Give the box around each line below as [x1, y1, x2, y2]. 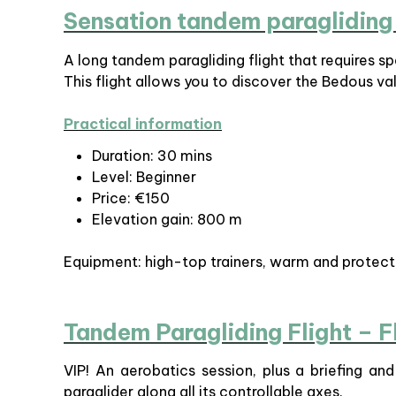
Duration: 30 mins [92, 146, 212, 164]
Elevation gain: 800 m [92, 209, 242, 228]
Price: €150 [92, 188, 170, 207]
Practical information [64, 114, 222, 133]
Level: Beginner [92, 167, 196, 186]
